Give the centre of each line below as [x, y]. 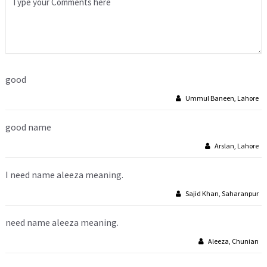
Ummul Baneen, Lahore [221, 98]
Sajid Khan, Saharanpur [221, 193]
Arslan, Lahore [236, 146]
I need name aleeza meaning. [64, 175]
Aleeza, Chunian [233, 241]
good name [28, 127]
